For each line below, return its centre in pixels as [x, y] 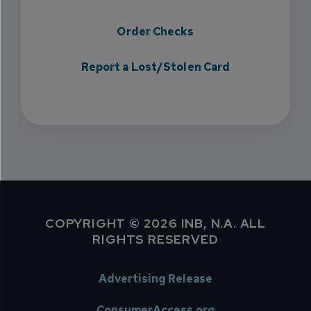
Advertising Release [155, 279]
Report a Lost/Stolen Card [155, 67]
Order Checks [155, 32]
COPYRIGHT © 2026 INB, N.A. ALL [155, 223]
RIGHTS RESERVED [155, 239]
